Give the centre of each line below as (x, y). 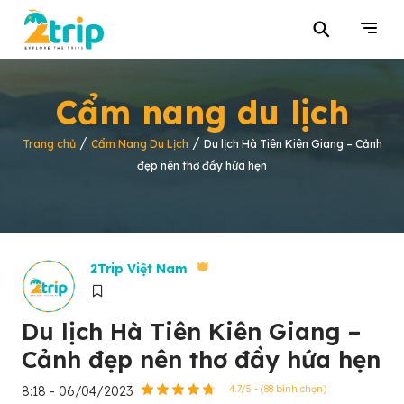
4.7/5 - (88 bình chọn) (278, 389)
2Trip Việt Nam (139, 269)
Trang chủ (49, 144)
